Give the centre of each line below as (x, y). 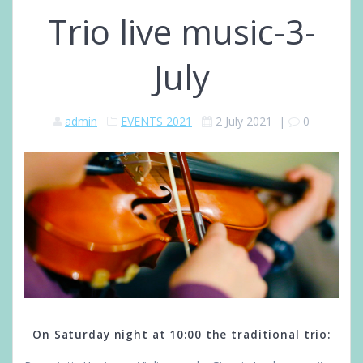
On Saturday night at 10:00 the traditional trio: (181, 334)
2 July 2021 (244, 122)
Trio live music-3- (181, 32)
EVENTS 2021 (156, 122)
